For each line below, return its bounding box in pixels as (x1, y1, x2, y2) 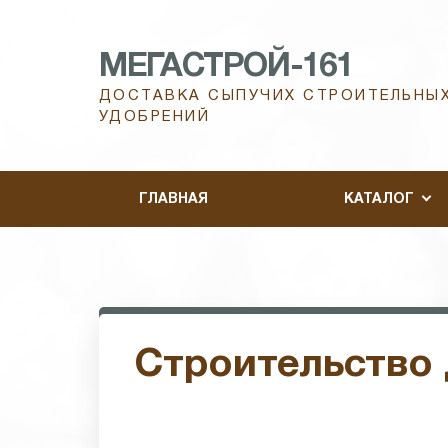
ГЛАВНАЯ (139, 192, 208, 206)
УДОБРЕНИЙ (99, 110, 211, 124)
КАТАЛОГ (343, 192, 414, 206)
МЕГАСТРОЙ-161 (99, 52, 353, 83)
